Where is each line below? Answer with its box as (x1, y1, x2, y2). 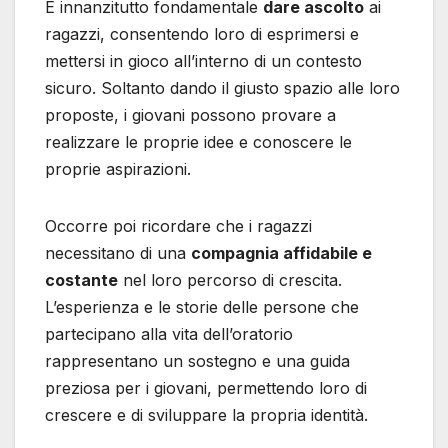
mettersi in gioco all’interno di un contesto (45, 50, 362, 71)
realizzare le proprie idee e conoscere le (45, 131, 352, 152)
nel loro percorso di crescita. (118, 269, 342, 290)
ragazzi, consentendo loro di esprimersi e (45, 23, 359, 44)
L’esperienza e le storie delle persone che (45, 296, 359, 317)
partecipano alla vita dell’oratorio (45, 323, 293, 344)
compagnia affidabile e (191, 242, 372, 263)
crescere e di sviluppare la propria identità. (45, 404, 368, 425)
